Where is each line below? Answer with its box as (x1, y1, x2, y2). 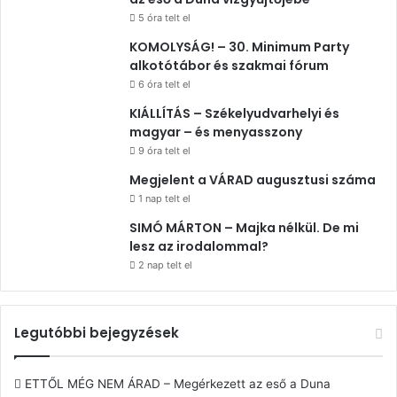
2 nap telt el (138, 259, 192, 271)
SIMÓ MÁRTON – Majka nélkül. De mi (129, 219, 359, 237)
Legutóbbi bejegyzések (14, 323, 179, 342)
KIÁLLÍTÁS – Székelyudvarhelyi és (129, 105, 339, 122)
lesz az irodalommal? (129, 237, 269, 255)
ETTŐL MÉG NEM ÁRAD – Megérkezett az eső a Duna (25, 377, 331, 391)
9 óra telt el (138, 144, 191, 157)
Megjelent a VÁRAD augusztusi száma (129, 171, 376, 189)
